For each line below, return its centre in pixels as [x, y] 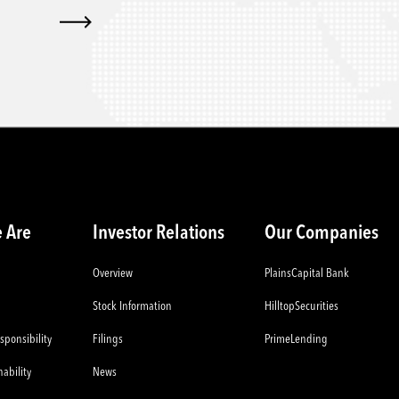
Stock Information [132, 306]
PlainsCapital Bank [307, 273]
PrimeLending [297, 339]
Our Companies [322, 233]
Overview [112, 273]
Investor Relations [158, 233]
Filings [107, 339]
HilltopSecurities [302, 306]
